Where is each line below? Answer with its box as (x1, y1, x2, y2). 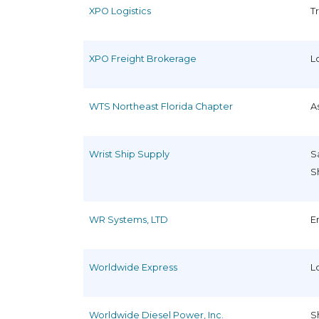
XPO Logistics (89, 5, 151, 16)
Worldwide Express (89, 261, 177, 273)
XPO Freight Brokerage (89, 53, 197, 64)
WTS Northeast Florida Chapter (89, 100, 233, 112)
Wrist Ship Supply (89, 148, 169, 159)
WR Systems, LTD (89, 214, 168, 225)
